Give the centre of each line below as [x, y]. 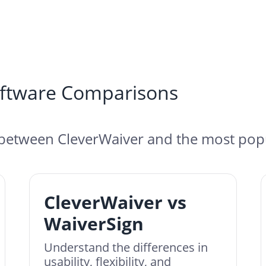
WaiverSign [94, 224]
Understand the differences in [126, 247]
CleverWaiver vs [115, 202]
